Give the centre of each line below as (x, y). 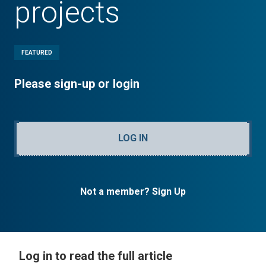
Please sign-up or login (77, 84)
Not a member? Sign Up (133, 191)
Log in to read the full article (96, 256)
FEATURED (37, 53)
